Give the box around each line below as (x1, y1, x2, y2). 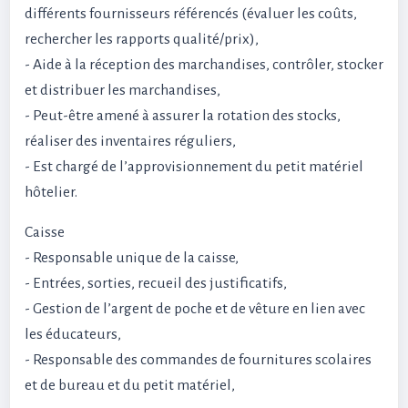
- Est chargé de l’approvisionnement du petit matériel (25, 158, 363, 175)
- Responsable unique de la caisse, (25, 250, 239, 266)
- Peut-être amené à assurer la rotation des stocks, (25, 107, 341, 124)
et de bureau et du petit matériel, (25, 377, 235, 393)
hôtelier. (25, 184, 77, 200)
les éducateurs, (25, 326, 121, 342)
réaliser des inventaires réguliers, (25, 133, 236, 149)
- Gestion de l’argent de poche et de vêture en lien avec (25, 301, 365, 317)
